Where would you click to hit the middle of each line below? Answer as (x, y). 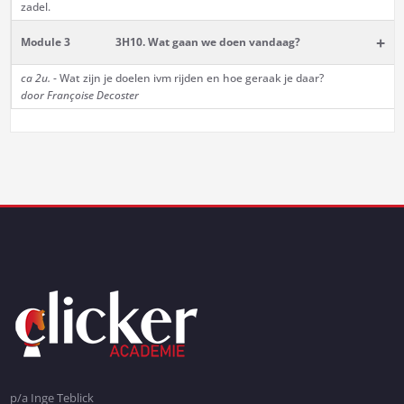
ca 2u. (35, 78)
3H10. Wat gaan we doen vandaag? (207, 42)
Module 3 (45, 42)
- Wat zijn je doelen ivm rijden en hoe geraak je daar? (187, 78)
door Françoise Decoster (79, 96)
